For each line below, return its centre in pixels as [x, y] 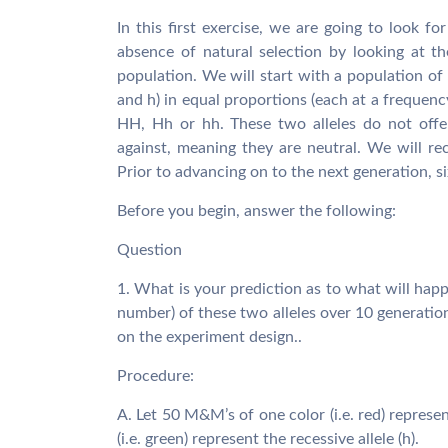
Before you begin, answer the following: [256, 211]
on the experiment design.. [209, 337]
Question [149, 250]
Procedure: [155, 376]
